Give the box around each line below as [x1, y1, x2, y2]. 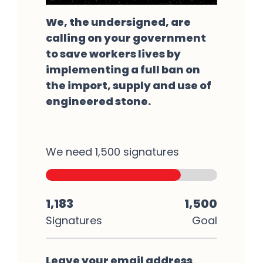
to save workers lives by [46, 46, 181, 61]
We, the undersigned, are [46, 14, 191, 29]
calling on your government [46, 30, 206, 45]
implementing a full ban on [46, 62, 200, 77]
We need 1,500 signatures [46, 144, 179, 159]
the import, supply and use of [46, 77, 211, 93]
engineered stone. [46, 93, 151, 109]
